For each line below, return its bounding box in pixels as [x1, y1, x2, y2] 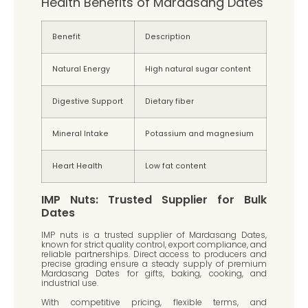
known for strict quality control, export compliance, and [41, 239, 267, 251]
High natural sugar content [145, 64, 251, 75]
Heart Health [52, 161, 102, 172]
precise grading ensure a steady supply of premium [41, 258, 267, 270]
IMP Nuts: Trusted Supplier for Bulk [41, 192, 267, 208]
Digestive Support [52, 96, 123, 107]
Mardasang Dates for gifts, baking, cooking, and [41, 267, 267, 280]
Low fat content [145, 161, 206, 172]
